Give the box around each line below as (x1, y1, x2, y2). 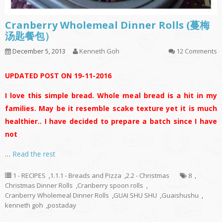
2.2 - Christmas (126, 170, 169, 180)
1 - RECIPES (13, 170, 46, 180)
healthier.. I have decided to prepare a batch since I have (5, 116, 217, 126)
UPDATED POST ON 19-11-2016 (5, 70, 111, 80)
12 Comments (176, 46, 217, 55)
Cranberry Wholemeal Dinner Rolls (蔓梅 (5, 18, 210, 32)
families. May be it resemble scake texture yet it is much (5, 103, 217, 113)
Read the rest (12, 149, 55, 159)
